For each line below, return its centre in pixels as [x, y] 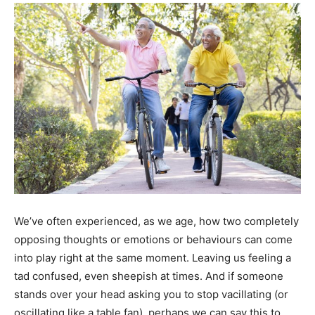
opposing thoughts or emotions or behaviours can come [153, 239]
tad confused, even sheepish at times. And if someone [149, 276]
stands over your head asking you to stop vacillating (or [151, 294]
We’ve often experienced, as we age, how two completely [156, 221]
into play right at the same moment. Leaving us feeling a [153, 258]
